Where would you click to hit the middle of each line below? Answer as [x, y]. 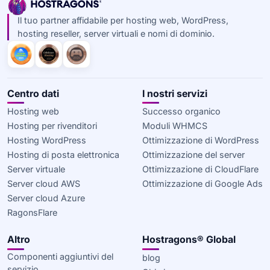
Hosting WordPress [47, 140]
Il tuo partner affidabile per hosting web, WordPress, [123, 20]
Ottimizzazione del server [193, 155]
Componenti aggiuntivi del [60, 256]
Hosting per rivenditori [52, 126]
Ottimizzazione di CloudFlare [200, 169]
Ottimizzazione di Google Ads [202, 184]
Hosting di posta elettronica [63, 155]
